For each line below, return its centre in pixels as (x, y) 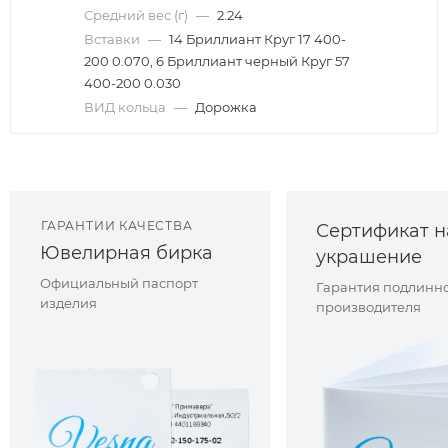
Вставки (113, 38)
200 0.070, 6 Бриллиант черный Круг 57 (217, 60)
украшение (369, 256)
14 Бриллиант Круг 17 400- (257, 38)
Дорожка (226, 106)
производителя (368, 306)
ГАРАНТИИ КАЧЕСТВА (117, 225)
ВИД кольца (126, 106)
